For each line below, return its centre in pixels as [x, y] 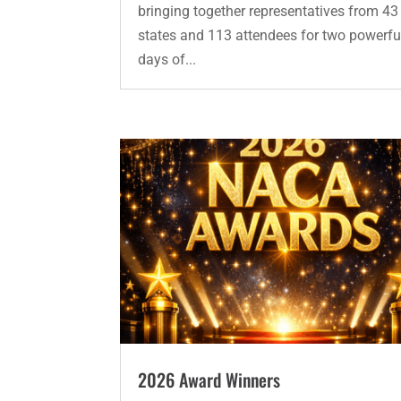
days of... [167, 60]
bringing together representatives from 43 [269, 12]
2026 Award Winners [209, 379]
